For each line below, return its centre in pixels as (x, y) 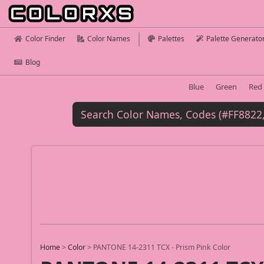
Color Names (109, 39)
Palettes (171, 39)
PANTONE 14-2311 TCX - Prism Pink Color (162, 247)
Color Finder (45, 39)
